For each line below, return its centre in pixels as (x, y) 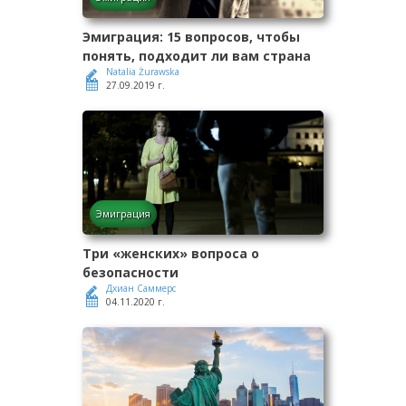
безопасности (130, 273)
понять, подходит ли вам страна (197, 56)
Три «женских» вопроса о (171, 254)
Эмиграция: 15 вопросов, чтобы (191, 37)
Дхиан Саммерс (141, 289)
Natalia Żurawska (143, 72)
